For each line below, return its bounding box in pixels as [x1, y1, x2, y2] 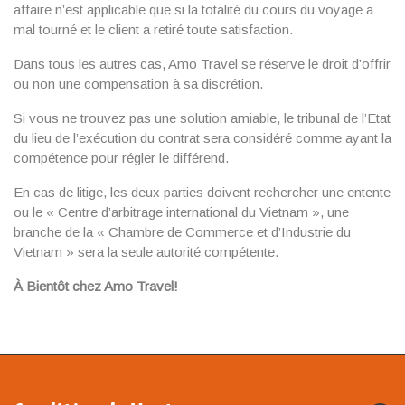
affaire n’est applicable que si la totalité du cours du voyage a [14, 2, 373, 17]
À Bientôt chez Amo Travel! [14, 278, 178, 294]
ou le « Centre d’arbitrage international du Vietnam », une [14, 204, 349, 220]
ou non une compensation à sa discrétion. [14, 76, 263, 91]
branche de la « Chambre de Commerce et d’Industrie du [14, 224, 351, 240]
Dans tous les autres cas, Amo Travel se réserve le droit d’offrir [14, 56, 391, 71]
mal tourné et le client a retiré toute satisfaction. [14, 22, 293, 37]
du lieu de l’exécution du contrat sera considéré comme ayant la [14, 130, 391, 146]
